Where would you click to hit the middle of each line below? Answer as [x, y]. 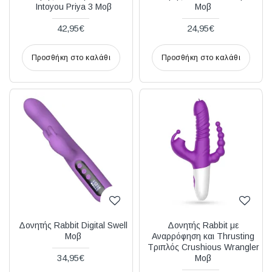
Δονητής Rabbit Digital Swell [73, 225]
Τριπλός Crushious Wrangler [203, 247]
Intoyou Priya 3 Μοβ [73, 6]
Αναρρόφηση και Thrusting [203, 236]
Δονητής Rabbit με [203, 225]
